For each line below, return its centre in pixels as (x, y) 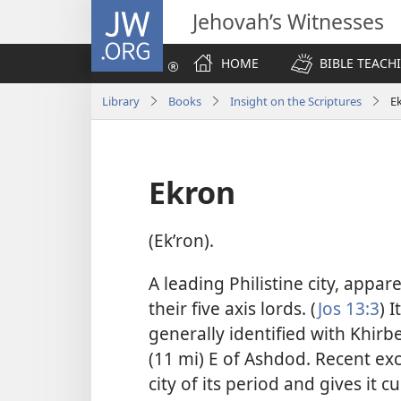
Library (121, 101)
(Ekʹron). (181, 241)
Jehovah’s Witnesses (288, 21)
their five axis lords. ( (233, 308)
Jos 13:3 (349, 308)
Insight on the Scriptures (296, 101)
